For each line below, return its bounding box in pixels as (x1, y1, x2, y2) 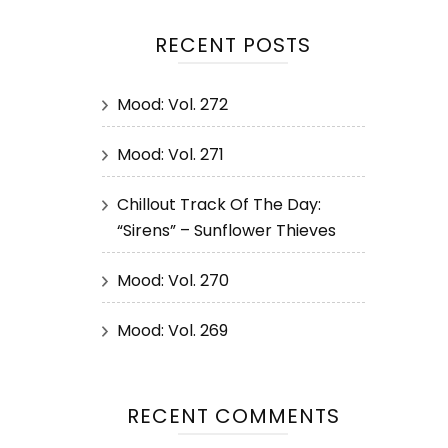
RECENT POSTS (155, 31, 312, 59)
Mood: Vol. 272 (117, 93, 228, 116)
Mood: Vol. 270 (117, 269, 229, 292)
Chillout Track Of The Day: (117, 193, 321, 216)
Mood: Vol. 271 (117, 143, 224, 166)
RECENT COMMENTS (126, 402, 340, 430)
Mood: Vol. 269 (117, 319, 228, 342)
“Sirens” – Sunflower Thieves (117, 219, 336, 242)
